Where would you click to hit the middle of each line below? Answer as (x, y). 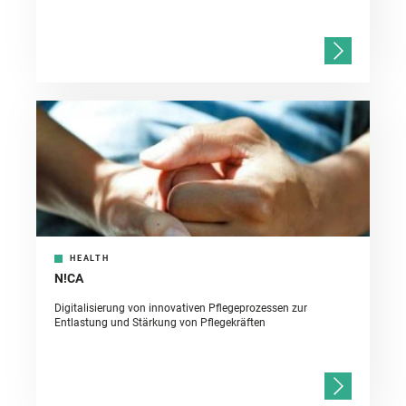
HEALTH (90, 259)
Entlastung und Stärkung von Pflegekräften (160, 323)
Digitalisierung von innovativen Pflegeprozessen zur (181, 309)
